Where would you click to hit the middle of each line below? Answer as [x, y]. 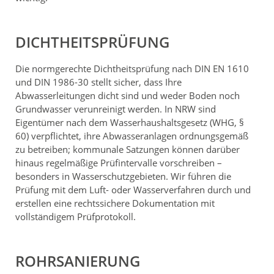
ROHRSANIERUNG [78, 261]
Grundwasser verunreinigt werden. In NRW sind [116, 109]
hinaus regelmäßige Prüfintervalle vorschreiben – [119, 162]
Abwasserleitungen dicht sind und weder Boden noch [128, 95]
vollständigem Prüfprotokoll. [76, 216]
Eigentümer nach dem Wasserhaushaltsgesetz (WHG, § [130, 122]
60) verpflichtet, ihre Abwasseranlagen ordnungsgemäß [132, 135]
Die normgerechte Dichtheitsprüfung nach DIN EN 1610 [132, 68]
